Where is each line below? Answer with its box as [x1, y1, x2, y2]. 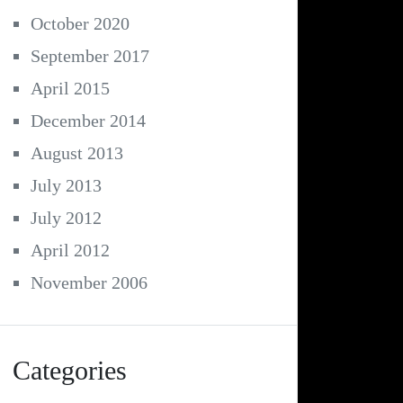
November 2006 [31, 273, 148, 293]
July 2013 [31, 175, 102, 196]
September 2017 [31, 46, 149, 67]
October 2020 [31, 13, 130, 34]
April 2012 [31, 240, 110, 261]
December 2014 [31, 111, 146, 131]
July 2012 [31, 208, 102, 228]
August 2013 [31, 143, 123, 164]
